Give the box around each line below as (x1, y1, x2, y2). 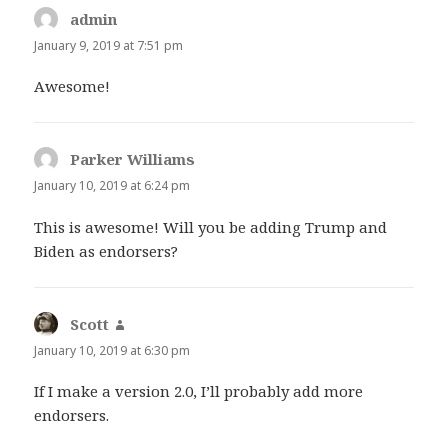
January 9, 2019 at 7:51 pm (34, 37, 184, 55)
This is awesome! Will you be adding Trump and (34, 216, 388, 237)
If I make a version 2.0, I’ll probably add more (34, 380, 364, 401)
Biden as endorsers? (34, 240, 179, 261)
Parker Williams (70, 149, 196, 170)
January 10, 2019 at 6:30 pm (34, 341, 191, 359)
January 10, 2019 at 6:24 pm (34, 177, 191, 195)
